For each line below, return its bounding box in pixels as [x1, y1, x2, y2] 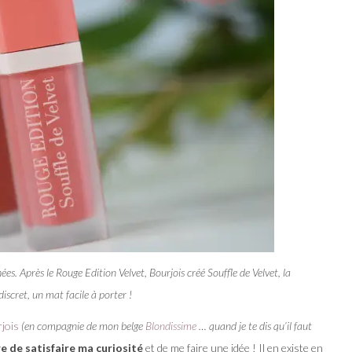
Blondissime [145, 318, 196, 332]
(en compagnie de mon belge [21, 318, 145, 332]
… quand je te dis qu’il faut [196, 318, 312, 332]
